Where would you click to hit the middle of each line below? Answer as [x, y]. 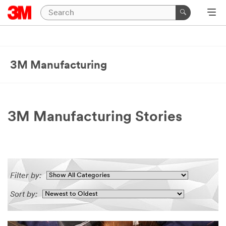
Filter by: [26, 176]
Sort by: [24, 195]
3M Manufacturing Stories [95, 118]
